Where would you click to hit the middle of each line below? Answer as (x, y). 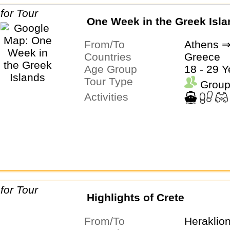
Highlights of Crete (135, 198)
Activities (110, 97)
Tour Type (111, 81)
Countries (111, 56)
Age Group (114, 69)
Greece (202, 56)
